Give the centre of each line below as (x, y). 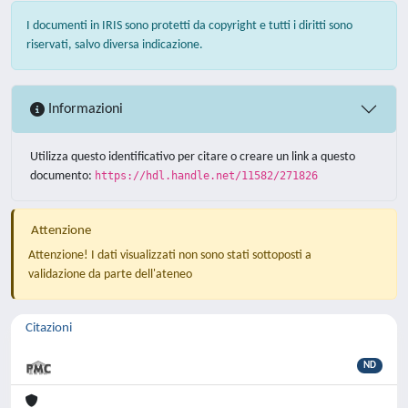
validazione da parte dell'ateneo (110, 275)
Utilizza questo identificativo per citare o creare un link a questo (193, 157)
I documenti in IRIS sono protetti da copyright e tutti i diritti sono (189, 26)
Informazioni (84, 109)
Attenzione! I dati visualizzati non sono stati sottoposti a (170, 255)
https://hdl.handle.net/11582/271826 (206, 176)
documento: (62, 176)
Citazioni (49, 328)
